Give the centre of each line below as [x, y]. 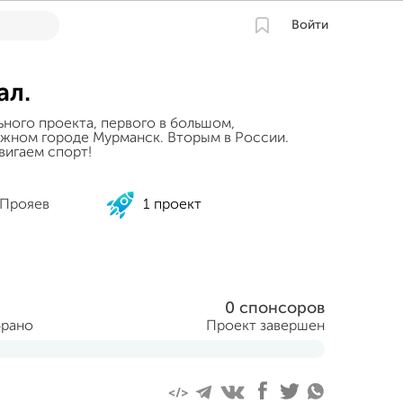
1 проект [172, 205]
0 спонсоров [275, 309]
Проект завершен [265, 327]
